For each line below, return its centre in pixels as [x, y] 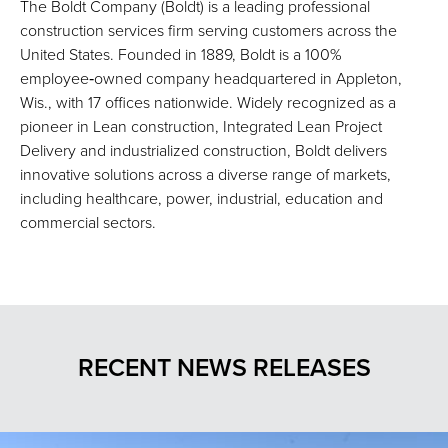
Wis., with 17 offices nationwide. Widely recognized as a [208, 103]
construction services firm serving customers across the [208, 31]
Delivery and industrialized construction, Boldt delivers [203, 151]
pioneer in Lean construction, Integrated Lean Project [201, 127]
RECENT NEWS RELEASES [224, 368]
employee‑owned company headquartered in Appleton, [211, 79]
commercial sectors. [88, 223]
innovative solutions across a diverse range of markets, [205, 175]
